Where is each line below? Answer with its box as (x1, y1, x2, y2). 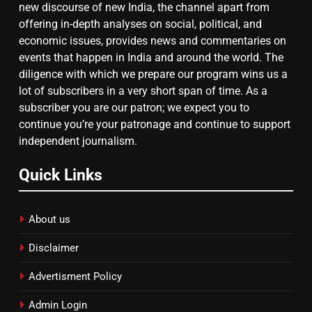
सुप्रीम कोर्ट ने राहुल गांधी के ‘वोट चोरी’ (120, 16, 281, 30)
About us (29, 212, 70, 226)
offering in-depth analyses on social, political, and (19, 17, 262, 31)
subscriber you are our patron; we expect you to (19, 100, 249, 114)
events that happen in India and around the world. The (19, 50, 283, 64)
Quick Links (19, 164, 102, 185)
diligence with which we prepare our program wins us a (19, 67, 288, 81)
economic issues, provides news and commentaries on (19, 33, 286, 47)
